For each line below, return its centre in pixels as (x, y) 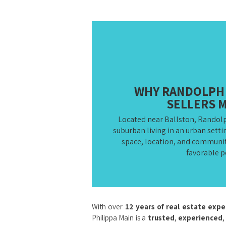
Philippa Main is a (120, 218)
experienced (200, 218)
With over (108, 207)
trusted (161, 218)
